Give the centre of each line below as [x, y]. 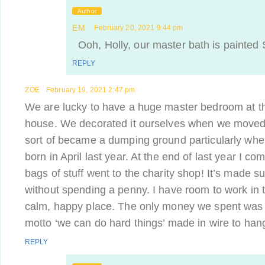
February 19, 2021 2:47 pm [91, 90]
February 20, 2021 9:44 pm [139, 28]
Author [87, 11]
